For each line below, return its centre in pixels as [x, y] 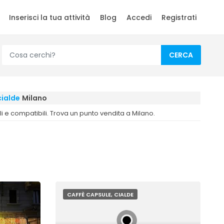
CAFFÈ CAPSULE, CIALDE [100, 194]
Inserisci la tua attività [49, 17]
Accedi [139, 17]
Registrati [179, 17]
